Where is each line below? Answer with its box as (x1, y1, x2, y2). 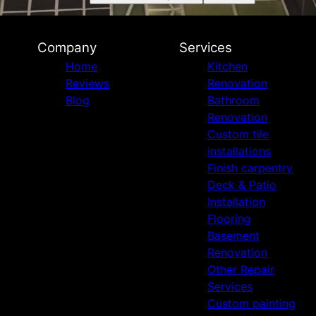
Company (37, 39, 97, 56)
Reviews (66, 76, 110, 91)
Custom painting (207, 296, 296, 311)
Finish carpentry (207, 161, 293, 176)
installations (207, 144, 271, 159)
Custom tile (207, 127, 269, 142)
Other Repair (207, 262, 274, 277)
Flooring (207, 212, 251, 226)
